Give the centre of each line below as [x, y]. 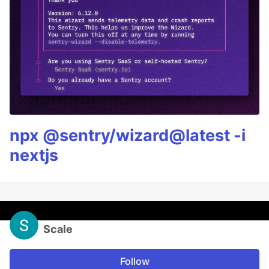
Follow [134, 261]
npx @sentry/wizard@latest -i [128, 135]
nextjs [34, 155]
